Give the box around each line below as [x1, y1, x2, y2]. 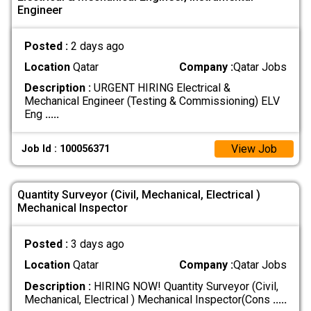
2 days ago [70, 40, 124, 53]
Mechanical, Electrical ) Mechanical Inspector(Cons [24, 292, 273, 306]
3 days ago [70, 237, 124, 251]
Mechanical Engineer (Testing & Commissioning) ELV [24, 94, 280, 108]
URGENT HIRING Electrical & [90, 81, 230, 95]
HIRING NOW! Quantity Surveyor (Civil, [90, 279, 278, 293]
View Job [231, 142, 277, 155]
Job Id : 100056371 [22, 142, 110, 155]
